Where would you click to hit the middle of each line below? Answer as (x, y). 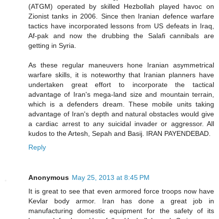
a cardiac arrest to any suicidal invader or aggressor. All (121, 123)
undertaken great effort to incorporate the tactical (121, 84)
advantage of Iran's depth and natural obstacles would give (121, 114)
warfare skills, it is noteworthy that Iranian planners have (121, 75)
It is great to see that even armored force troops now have (121, 191)
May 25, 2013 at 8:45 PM (111, 177)
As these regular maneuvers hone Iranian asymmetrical (121, 65)
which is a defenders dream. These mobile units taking (121, 104)
